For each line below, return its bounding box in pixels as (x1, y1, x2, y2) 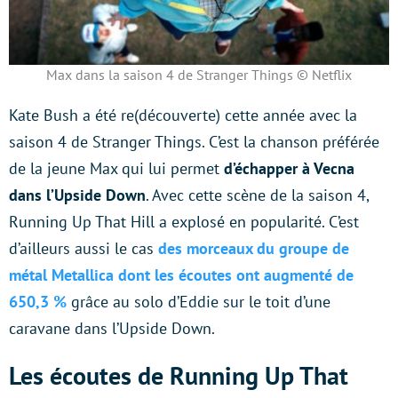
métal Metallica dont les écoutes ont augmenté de (9, 264, 354, 285)
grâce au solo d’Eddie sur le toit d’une (67, 291, 330, 312)
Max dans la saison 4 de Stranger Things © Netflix (46, 65, 352, 84)
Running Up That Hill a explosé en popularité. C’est (9, 211, 359, 232)
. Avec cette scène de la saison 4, (146, 184, 369, 205)
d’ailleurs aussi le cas (9, 237, 158, 259)
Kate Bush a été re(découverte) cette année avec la (9, 104, 357, 125)
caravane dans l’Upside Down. (9, 317, 215, 338)
